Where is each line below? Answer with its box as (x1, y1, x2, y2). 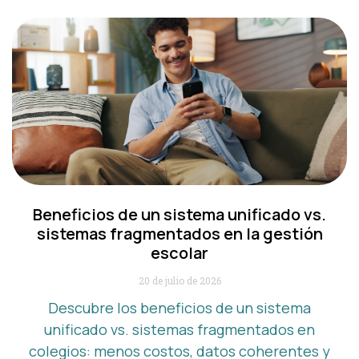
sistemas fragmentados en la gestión (36, 222, 323, 244)
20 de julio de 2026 (138, 273, 221, 287)
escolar (151, 241, 208, 264)
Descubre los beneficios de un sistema (48, 297, 311, 317)
